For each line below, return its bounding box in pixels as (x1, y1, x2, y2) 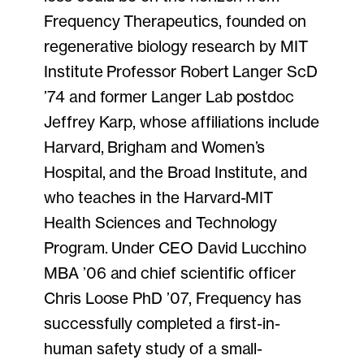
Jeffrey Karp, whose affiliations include (44, 112, 319, 132)
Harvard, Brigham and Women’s (44, 137, 266, 158)
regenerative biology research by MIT (44, 37, 308, 57)
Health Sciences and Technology (44, 213, 278, 233)
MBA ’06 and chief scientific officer (44, 263, 296, 284)
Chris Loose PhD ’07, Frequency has (44, 288, 302, 309)
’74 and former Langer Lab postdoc (44, 87, 295, 107)
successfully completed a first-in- (44, 314, 281, 334)
